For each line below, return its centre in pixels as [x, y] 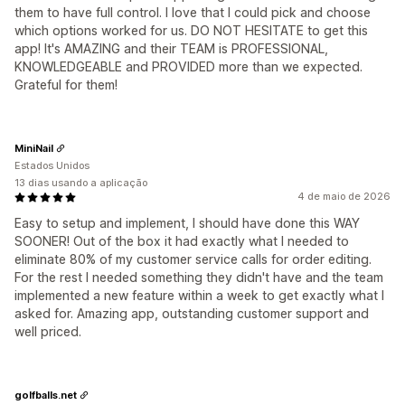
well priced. [48, 331]
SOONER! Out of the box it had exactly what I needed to [182, 241]
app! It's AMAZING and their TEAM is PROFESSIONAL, [171, 48]
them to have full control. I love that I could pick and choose [193, 12]
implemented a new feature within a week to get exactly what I [199, 295]
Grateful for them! [66, 85]
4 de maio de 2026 [344, 196]
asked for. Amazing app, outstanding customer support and [192, 313]
